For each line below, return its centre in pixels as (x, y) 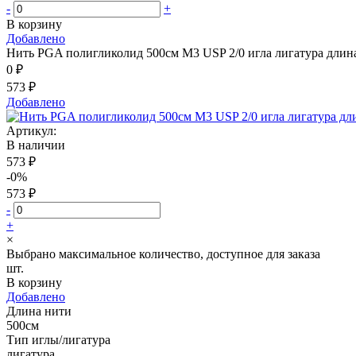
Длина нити (39, 311)
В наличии (36, 145)
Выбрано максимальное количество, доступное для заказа (163, 253)
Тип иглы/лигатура (58, 339)
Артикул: (31, 130)
